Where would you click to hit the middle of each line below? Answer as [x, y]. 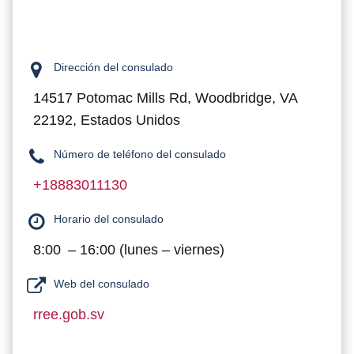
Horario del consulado [109, 219]
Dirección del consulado [113, 67]
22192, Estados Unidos [107, 120]
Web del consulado [102, 284]
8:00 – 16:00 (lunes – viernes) [129, 250]
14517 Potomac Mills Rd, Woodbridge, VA [165, 98]
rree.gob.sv [69, 314]
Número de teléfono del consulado [140, 154]
